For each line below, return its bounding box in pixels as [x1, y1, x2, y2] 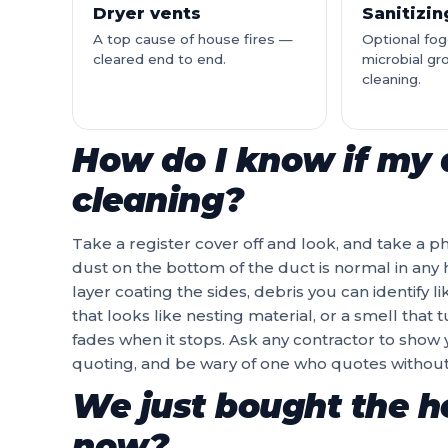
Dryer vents [93, 3, 201, 23]
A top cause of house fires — [93, 31, 293, 47]
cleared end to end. [93, 51, 226, 67]
